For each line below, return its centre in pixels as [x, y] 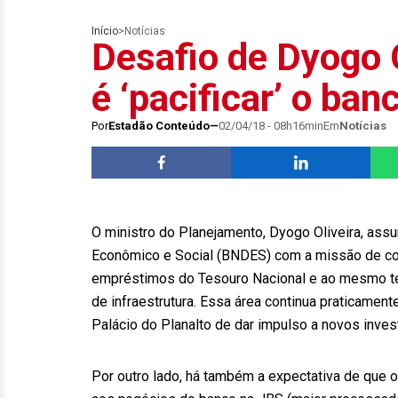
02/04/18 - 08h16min [271, 126]
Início [105, 31]
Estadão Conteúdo [159, 126]
